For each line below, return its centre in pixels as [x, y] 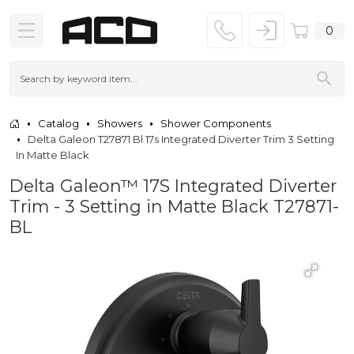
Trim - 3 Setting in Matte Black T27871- [174, 206]
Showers [120, 123]
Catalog [58, 123]
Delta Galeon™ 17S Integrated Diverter [173, 185]
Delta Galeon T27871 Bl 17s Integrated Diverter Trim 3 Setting [181, 139]
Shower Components [216, 123]
